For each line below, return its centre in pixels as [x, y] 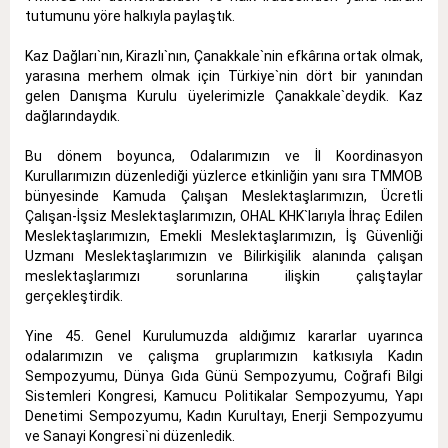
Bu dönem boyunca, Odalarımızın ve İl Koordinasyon [224, 155]
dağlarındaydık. [72, 115]
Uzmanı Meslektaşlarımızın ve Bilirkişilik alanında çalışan [224, 255]
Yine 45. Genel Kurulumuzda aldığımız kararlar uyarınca [224, 335]
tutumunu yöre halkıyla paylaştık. [130, 15]
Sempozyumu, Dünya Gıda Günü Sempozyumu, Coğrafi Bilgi [224, 375]
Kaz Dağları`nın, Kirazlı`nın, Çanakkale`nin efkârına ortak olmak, [224, 55]
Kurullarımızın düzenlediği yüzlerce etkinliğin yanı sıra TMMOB [224, 175]
